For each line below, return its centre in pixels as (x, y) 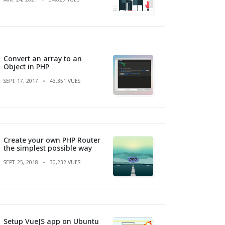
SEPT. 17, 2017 (21, 81)
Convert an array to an (43, 58)
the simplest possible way (48, 148)
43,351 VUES (65, 81)
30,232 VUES (65, 162)
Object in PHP (26, 66)
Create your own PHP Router (52, 140)
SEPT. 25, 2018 (21, 162)
